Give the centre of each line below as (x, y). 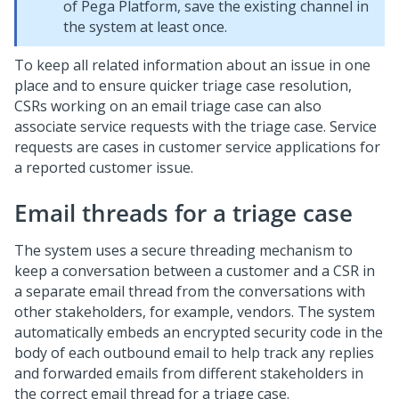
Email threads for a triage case (183, 213)
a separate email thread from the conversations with (190, 291)
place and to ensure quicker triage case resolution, (183, 85)
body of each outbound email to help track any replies (194, 353)
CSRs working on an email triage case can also (168, 106)
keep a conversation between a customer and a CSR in (195, 271)
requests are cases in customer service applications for (197, 147)
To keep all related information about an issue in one (192, 65)
